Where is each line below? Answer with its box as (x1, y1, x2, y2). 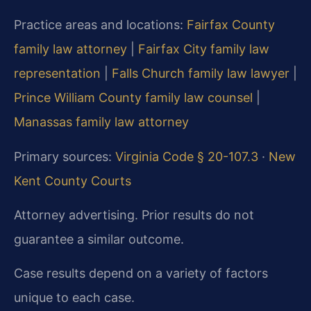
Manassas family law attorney (14, 115, 189, 130)
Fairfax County (187, 17, 275, 33)
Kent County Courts (14, 173, 131, 188)
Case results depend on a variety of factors (14, 266, 268, 281)
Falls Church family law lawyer (112, 66, 289, 81)
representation (14, 66, 101, 81)
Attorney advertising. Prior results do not (14, 207, 254, 222)
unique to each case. (14, 290, 135, 305)
